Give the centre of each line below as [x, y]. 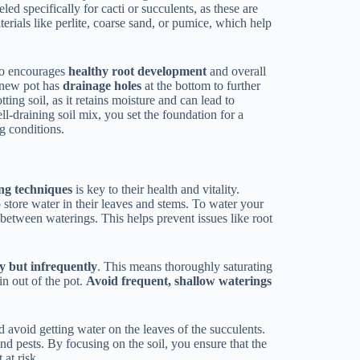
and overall [237, 72]
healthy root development [138, 72]
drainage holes [102, 86]
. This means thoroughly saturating [185, 266]
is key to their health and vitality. [156, 189]
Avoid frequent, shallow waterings [179, 280]
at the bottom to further [201, 86]
